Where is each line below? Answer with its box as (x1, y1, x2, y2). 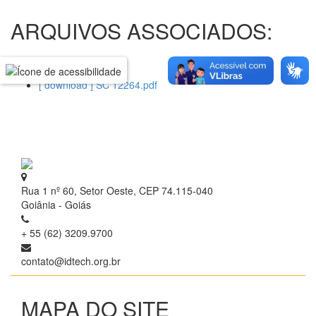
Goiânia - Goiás (21, 197, 91, 212)
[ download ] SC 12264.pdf (39, 78, 157, 92)
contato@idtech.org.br (21, 254, 121, 269)
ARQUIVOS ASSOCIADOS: (11, 16, 272, 46)
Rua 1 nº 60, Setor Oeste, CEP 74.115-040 (21, 183, 213, 198)
